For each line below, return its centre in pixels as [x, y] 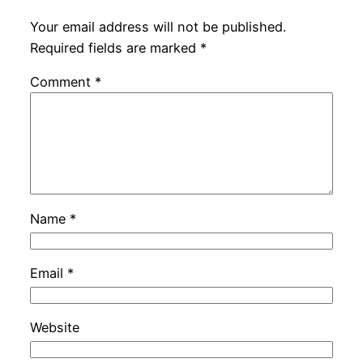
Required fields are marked [115, 48]
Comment [62, 82]
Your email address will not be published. [158, 27]
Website [54, 328]
